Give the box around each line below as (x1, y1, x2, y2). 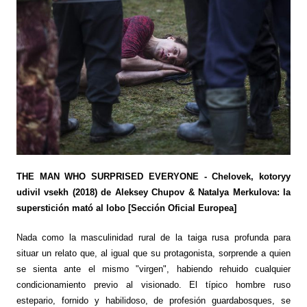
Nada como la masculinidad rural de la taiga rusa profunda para (16, 232, 291, 243)
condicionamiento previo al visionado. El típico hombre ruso (16, 280, 291, 291)
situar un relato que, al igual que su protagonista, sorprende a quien (16, 248, 291, 259)
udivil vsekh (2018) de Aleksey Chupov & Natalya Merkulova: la (16, 187, 291, 198)
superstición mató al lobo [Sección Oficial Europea (16, 203, 234, 214)
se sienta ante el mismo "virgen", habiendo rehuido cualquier (16, 264, 291, 275)
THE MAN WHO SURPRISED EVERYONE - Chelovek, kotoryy (16, 171, 291, 182)
